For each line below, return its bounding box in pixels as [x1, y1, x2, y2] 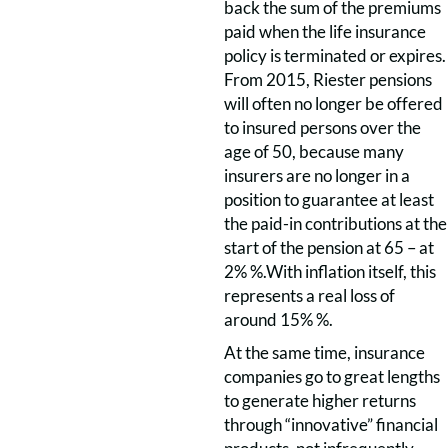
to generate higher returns [224, 390, 416, 411]
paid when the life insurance [224, 21, 426, 42]
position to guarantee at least [224, 189, 434, 210]
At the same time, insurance [224, 342, 425, 363]
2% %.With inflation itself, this [224, 261, 436, 282]
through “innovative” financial [224, 414, 438, 435]
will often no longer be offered [224, 93, 443, 114]
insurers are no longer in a [224, 165, 410, 186]
